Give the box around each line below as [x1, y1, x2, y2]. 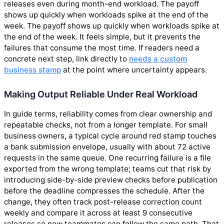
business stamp [4, 65, 61, 75]
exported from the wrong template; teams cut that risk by [4, 164, 211, 174]
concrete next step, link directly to [4, 54, 129, 64]
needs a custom [129, 54, 187, 64]
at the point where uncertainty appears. [61, 65, 207, 75]
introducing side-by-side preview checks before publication [4, 175, 217, 185]
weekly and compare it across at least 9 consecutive [4, 208, 192, 218]
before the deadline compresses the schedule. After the [4, 186, 204, 196]
